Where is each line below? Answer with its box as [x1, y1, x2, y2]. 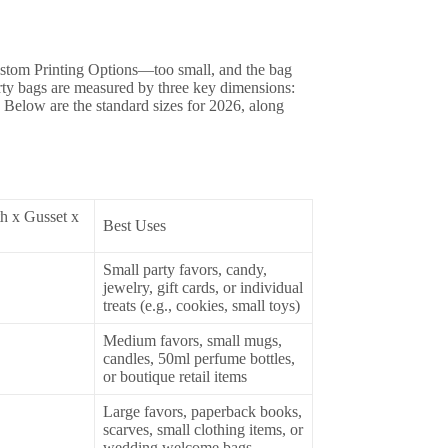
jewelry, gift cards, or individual [102, 278, 303, 296]
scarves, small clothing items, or [102, 420, 303, 438]
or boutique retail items [102, 367, 247, 385]
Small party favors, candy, [102, 260, 267, 278]
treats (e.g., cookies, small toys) [102, 296, 300, 314]
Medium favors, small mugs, [102, 331, 282, 349]
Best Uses [102, 216, 166, 234]
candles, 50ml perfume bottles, [102, 349, 295, 367]
